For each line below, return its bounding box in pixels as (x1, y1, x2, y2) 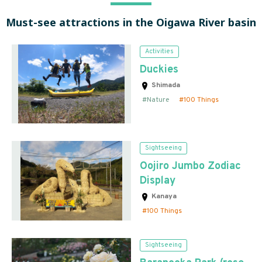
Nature (147, 95, 169, 105)
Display (140, 174, 175, 188)
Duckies (140, 63, 178, 77)
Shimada (149, 80, 180, 90)
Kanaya (149, 192, 177, 202)
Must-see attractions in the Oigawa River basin (6, 15, 256, 29)
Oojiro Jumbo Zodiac (140, 160, 241, 174)
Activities (145, 47, 174, 56)
